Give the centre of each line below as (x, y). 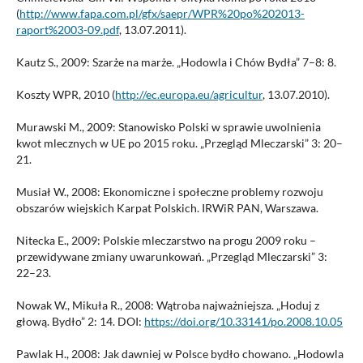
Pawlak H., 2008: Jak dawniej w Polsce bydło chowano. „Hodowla (179, 354)
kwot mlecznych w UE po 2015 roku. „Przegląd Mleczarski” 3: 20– (179, 143)
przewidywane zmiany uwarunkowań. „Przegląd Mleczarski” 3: (171, 257)
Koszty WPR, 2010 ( (65, 95)
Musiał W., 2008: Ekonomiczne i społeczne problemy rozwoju (169, 192)
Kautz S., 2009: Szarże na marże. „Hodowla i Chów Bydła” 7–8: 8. (176, 62)
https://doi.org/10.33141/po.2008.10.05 (243, 322)
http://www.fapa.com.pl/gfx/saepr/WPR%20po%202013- (162, 14)
